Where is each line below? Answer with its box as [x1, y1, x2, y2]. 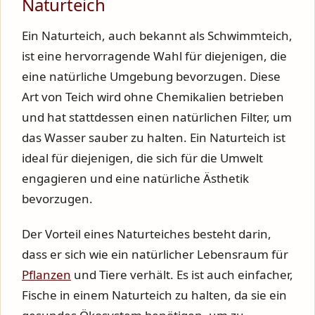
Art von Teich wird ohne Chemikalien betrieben [22, 88, 284, 105]
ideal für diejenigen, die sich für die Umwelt [22, 149, 263, 166]
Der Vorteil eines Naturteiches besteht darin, [22, 225, 271, 242]
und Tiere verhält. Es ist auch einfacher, [71, 266, 293, 283]
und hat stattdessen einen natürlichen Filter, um [22, 108, 292, 125]
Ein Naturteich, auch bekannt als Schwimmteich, [22, 27, 292, 44]
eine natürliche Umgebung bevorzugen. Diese [22, 67, 281, 84]
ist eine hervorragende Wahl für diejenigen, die [22, 47, 287, 64]
